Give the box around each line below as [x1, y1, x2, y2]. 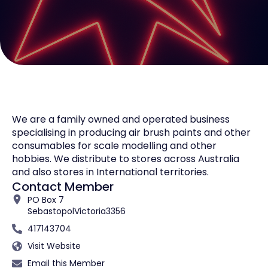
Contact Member [12, 178, 114, 195]
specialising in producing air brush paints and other [12, 125, 251, 139]
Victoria [74, 205, 106, 217]
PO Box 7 [28, 193, 65, 206]
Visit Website [28, 239, 81, 252]
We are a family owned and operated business [12, 112, 230, 126]
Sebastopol [28, 205, 74, 217]
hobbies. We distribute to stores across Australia [12, 151, 239, 166]
